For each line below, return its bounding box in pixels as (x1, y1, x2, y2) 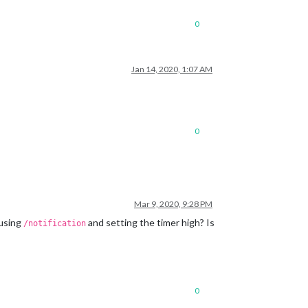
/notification (23, 219, 86, 228)
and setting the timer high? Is (86, 217, 214, 228)
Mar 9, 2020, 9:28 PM (134, 199, 212, 209)
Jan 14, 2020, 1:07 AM (131, 64, 212, 74)
